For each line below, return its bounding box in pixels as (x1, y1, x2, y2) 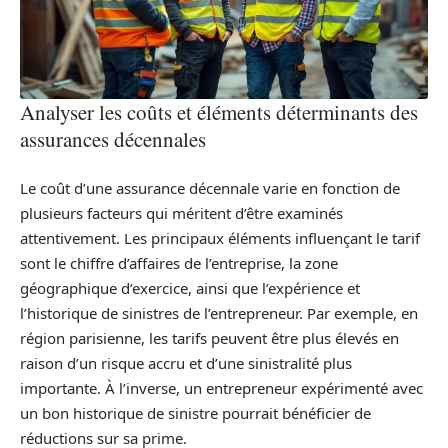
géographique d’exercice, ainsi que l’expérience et (20, 277, 360, 298)
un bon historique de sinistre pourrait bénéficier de (20, 402, 371, 423)
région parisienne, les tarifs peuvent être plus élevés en (20, 327, 399, 348)
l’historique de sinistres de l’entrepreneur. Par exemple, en (20, 302, 418, 323)
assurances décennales (20, 125, 206, 154)
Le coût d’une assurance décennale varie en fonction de (20, 177, 400, 198)
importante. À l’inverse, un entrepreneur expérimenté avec (20, 377, 423, 398)
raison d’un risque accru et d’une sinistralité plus (20, 352, 352, 373)
